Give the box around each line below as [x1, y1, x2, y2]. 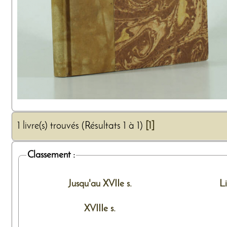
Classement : [27, 150, 75, 161]
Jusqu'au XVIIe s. [68, 178, 132, 189]
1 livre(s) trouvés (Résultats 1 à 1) [17, 121, 145, 132]
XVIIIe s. [84, 203, 116, 214]
